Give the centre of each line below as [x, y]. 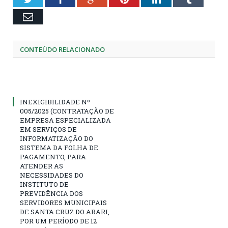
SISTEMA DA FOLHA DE [59, 147]
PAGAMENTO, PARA [53, 156]
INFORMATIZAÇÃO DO [56, 138]
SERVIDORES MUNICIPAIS [63, 202]
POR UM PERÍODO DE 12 [58, 221]
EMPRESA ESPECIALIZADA [65, 120]
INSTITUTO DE [44, 184]
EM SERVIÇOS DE [48, 129]
